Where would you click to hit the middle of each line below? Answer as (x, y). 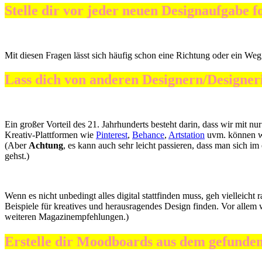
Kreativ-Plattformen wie (50, 135)
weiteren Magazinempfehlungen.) (67, 217)
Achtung (46, 146)
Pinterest (112, 135)
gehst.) (17, 156)
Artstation (187, 135)
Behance (148, 135)
